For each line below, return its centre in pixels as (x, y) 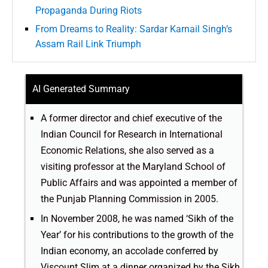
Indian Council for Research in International (132, 135)
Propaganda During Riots (89, 11)
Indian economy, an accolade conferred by (130, 251)
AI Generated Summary (81, 89)
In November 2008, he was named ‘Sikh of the (137, 219)
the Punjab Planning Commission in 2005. (130, 199)
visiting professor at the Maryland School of (133, 167)
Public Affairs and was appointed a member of (139, 183)
